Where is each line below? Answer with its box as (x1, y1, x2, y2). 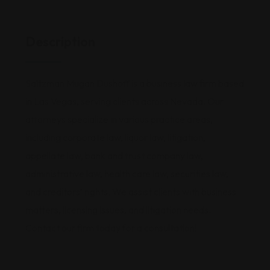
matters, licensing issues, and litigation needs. (25, 204, 211, 216)
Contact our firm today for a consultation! (25, 222, 196, 234)
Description (25, 33, 95, 50)
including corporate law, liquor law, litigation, (25, 131, 206, 143)
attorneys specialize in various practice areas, (25, 113, 213, 125)
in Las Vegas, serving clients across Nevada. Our (25, 95, 224, 107)
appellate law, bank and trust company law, (25, 149, 203, 162)
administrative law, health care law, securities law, (25, 168, 228, 180)
